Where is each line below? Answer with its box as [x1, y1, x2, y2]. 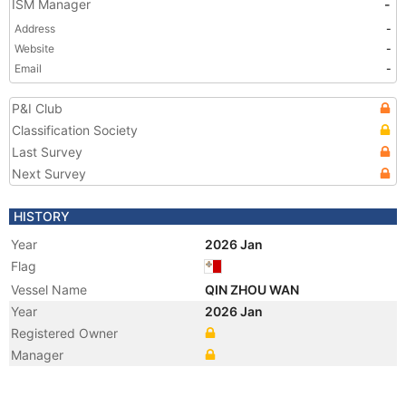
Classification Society [12, 122, 138, 138]
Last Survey [12, 144, 82, 159]
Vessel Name [11, 282, 87, 297]
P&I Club [12, 101, 63, 116]
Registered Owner [11, 325, 118, 341]
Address [14, 22, 55, 35]
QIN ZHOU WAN [205, 282, 302, 297]
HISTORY [14, 208, 70, 224]
